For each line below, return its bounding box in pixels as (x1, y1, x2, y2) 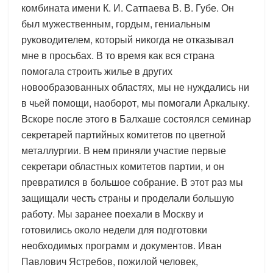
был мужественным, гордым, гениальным (21, 16, 210, 30)
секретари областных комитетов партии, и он (21, 158, 224, 173)
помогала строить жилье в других (21, 63, 172, 78)
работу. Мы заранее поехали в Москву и (21, 206, 204, 221)
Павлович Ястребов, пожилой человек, (21, 253, 198, 268)
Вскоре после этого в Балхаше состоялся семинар (21, 111, 251, 126)
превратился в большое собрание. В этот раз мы (21, 174, 243, 189)
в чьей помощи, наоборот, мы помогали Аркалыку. (21, 95, 250, 110)
